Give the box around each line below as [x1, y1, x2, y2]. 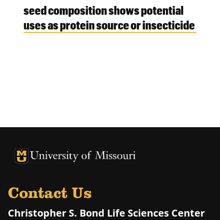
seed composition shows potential [24, 2, 184, 18]
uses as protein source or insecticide [24, 17, 195, 32]
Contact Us [8, 186, 92, 202]
